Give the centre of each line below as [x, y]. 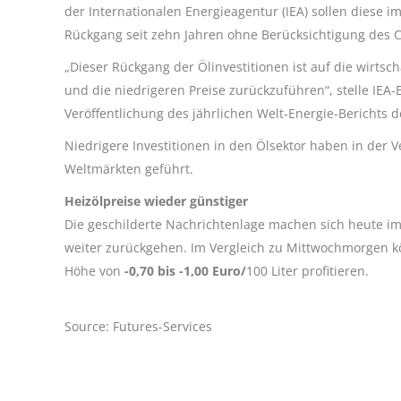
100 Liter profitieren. [307, 270]
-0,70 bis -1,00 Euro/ [185, 270]
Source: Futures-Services [138, 326]
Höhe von [94, 270]
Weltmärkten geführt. [129, 168]
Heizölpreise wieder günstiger [156, 200]
